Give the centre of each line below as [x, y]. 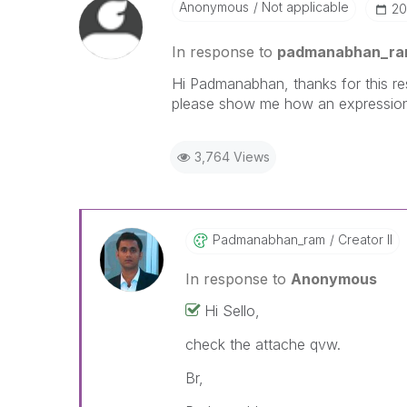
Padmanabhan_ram [268, 239]
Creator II [363, 239]
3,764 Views [232, 157]
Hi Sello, [232, 311]
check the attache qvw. [263, 344]
